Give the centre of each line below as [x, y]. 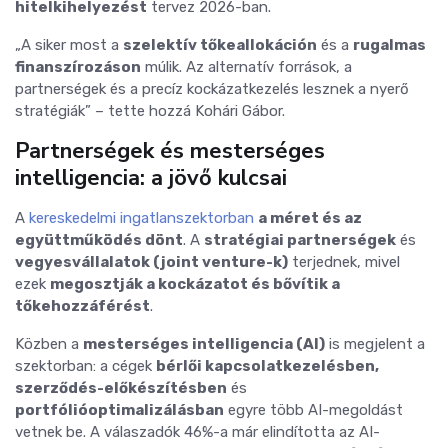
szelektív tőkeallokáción [220, 45]
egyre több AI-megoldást [313, 410]
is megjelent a [375, 344]
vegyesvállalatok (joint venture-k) [151, 262]
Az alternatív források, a [269, 67]
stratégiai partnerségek [300, 240]
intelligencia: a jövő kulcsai [151, 178]
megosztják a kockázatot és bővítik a [195, 284]
